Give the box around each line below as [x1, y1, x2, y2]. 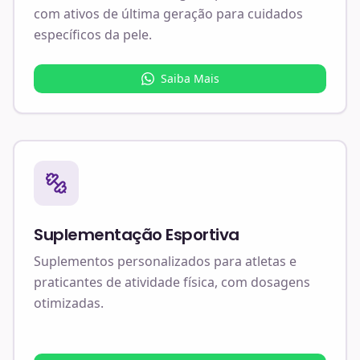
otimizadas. [34, 294, 104, 312]
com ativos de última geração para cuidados [34, 5, 303, 22]
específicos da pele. [34, 26, 152, 43]
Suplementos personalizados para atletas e [34, 252, 297, 270]
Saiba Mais [160, 71, 219, 86]
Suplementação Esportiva [34, 223, 239, 246]
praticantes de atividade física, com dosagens [34, 273, 310, 291]
